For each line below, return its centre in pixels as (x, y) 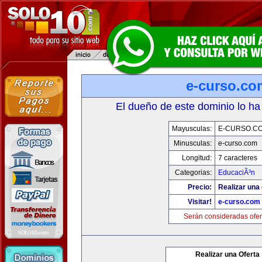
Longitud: (196, 158)
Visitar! (199, 202)
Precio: (199, 187)
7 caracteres (237, 158)
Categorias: (193, 173)
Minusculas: (192, 143)
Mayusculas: (192, 129)
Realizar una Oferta (227, 254)
